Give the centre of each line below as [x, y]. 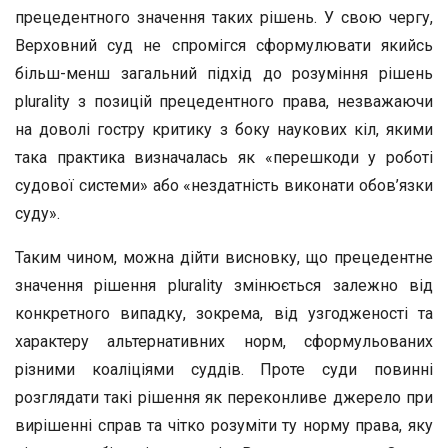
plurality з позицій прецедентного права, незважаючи [224, 101]
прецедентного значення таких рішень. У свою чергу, [224, 17]
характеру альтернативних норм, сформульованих [224, 341]
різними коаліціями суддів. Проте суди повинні [224, 369]
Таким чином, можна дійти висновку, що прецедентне [224, 257]
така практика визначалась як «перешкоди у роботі [224, 157]
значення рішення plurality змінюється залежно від [224, 285]
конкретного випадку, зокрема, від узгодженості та [224, 313]
